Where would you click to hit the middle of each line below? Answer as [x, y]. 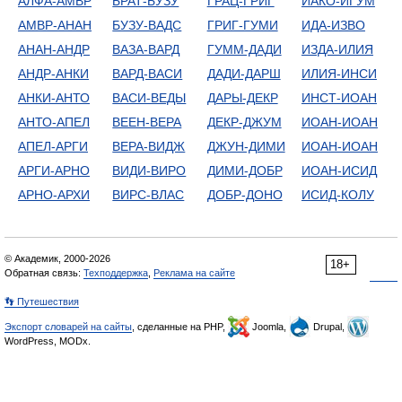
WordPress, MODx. [48, 341]
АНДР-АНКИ [53, 74]
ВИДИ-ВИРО [149, 170]
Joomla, [269, 327]
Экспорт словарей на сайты [68, 327]
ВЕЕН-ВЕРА [147, 122]
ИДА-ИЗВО [333, 25]
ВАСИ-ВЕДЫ [149, 98]
